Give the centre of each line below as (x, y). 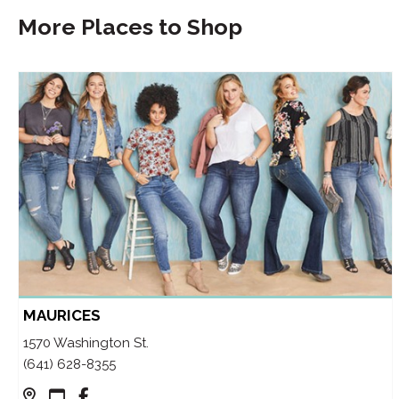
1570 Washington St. (86, 343)
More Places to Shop (130, 27)
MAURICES (62, 316)
